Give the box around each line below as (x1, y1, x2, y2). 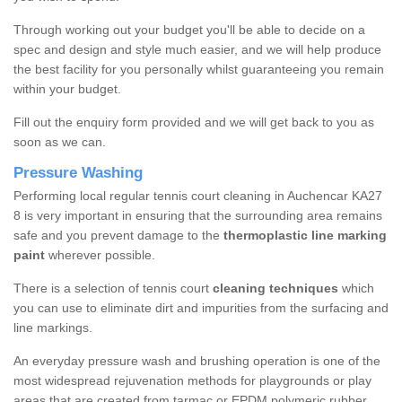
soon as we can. (13, 135, 109, 150)
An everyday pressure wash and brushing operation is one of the (13, 354, 380, 369)
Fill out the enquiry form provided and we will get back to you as (13, 115, 374, 130)
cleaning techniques (213, 281, 338, 296)
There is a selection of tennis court (13, 281, 213, 296)
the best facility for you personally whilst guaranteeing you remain (13, 62, 384, 77)
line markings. (13, 320, 92, 336)
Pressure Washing (13, 164, 143, 182)
